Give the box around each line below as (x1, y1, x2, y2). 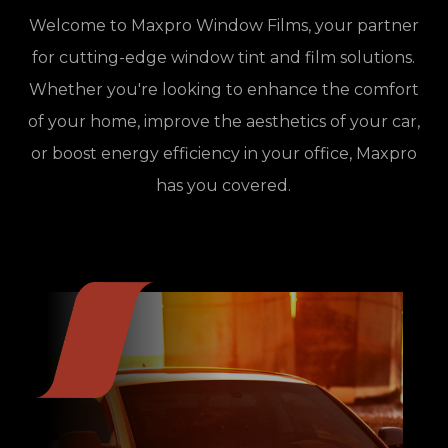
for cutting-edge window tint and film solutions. (32, 47, 416, 67)
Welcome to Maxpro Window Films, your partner (28, 15, 419, 35)
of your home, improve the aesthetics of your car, (27, 111, 420, 131)
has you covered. (156, 175, 292, 195)
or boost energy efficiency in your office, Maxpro (30, 143, 417, 163)
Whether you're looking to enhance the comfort (28, 79, 419, 99)
